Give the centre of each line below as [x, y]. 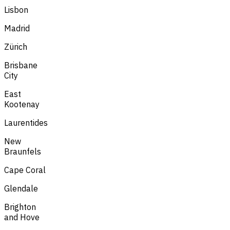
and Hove [22, 217]
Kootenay [22, 104]
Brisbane [21, 65]
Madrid [17, 28]
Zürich [16, 46]
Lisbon [16, 9]
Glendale [21, 188]
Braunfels [23, 151]
